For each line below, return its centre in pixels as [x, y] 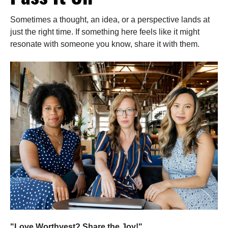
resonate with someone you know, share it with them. [105, 44]
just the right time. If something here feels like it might [105, 32]
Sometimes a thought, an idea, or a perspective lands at [110, 20]
